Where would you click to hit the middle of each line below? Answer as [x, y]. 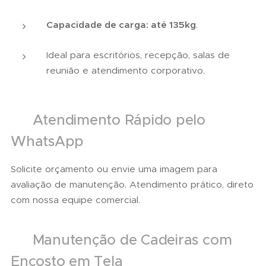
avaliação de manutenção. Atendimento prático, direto [132, 184]
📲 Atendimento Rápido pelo [108, 120]
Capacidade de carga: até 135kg [121, 25]
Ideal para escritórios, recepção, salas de [138, 55]
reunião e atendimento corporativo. [126, 70]
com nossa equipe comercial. [75, 200]
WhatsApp [47, 141]
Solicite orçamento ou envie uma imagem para [114, 169]
